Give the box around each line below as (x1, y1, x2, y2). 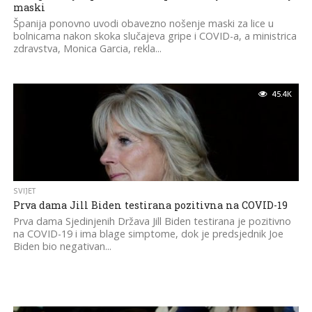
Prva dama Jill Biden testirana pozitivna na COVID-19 (13, 198, 288, 212)
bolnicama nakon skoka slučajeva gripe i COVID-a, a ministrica (13, 29, 297, 42)
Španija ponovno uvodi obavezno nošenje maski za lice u (13, 17, 274, 30)
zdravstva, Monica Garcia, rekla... (13, 42, 162, 55)
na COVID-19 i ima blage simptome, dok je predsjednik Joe (13, 227, 283, 240)
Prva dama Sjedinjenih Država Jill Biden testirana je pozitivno (13, 214, 291, 228)
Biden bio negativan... (13, 240, 111, 253)
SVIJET (13, 185, 36, 197)
